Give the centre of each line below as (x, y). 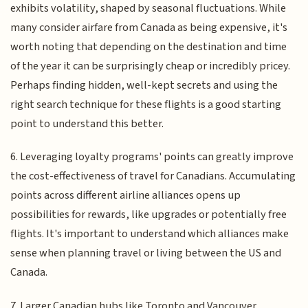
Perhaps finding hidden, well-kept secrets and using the (144, 86)
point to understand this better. (87, 124)
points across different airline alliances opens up (126, 196)
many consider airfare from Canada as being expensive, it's (149, 28)
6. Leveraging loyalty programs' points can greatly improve (152, 157)
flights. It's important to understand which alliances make (150, 234)
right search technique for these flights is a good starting (146, 105)
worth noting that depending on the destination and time (149, 47)
